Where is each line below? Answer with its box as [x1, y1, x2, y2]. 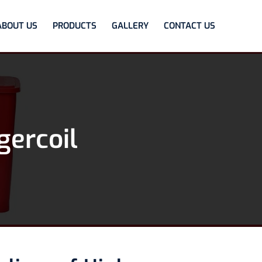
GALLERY [112, 20, 149, 32]
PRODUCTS [53, 20, 96, 32]
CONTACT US [164, 20, 215, 32]
